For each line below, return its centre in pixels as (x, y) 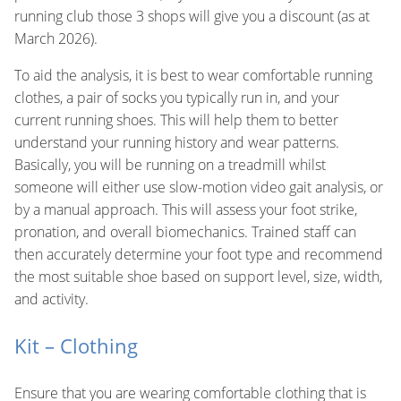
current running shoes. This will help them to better (176, 120)
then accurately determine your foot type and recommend (198, 255)
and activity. (51, 299)
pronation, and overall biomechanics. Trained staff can (185, 232)
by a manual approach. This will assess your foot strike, (185, 210)
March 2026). (55, 39)
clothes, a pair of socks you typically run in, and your (176, 98)
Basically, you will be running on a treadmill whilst (170, 165)
